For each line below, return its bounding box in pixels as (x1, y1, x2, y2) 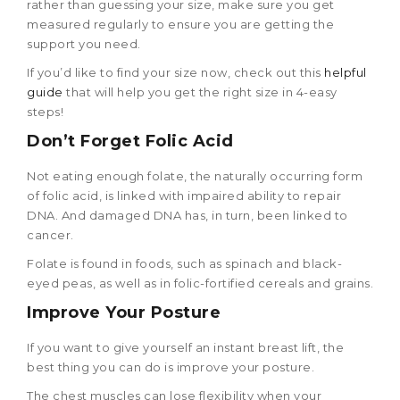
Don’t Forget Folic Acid (27, 131, 234, 152)
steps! (27, 104, 63, 120)
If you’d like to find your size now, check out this (27, 65, 324, 80)
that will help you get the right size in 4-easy (62, 85, 337, 100)
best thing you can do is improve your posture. (27, 360, 314, 375)
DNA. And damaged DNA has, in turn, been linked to (27, 208, 348, 223)
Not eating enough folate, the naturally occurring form (27, 169, 362, 184)
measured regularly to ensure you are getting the (27, 17, 334, 32)
